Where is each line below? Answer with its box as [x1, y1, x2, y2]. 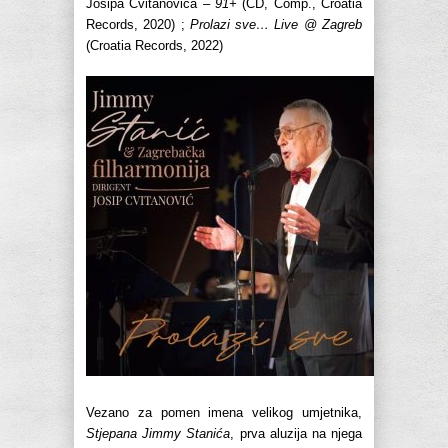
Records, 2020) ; [86, 17, 190, 33]
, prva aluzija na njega [230, 426, 363, 442]
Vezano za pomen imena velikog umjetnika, [86, 405, 362, 421]
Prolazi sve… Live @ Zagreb [189, 17, 363, 33]
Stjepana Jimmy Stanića [86, 426, 231, 442]
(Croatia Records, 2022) [86, 38, 223, 54]
